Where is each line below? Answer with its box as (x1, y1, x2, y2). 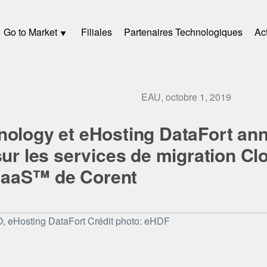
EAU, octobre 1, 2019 (141, 89, 231, 104)
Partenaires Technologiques (124, 25, 243, 39)
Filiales (81, 25, 112, 39)
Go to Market (4, 25, 57, 39)
